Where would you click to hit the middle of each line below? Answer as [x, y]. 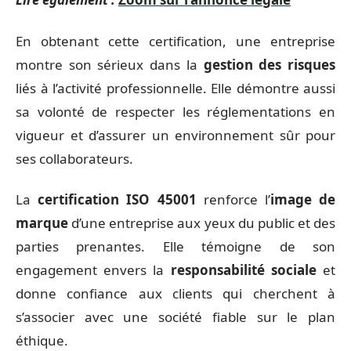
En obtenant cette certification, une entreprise [175, 41]
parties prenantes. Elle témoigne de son [175, 246]
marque [42, 223]
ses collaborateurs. [74, 158]
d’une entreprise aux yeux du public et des [202, 223]
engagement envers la [93, 270]
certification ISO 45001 [117, 199]
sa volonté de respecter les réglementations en [175, 111]
